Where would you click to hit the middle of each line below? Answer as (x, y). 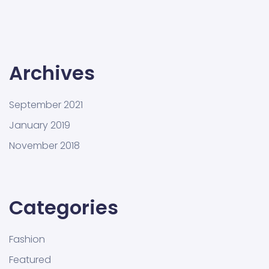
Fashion (27, 239)
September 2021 (46, 104)
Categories (64, 207)
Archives (52, 73)
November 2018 (44, 145)
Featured (30, 259)
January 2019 (40, 125)
